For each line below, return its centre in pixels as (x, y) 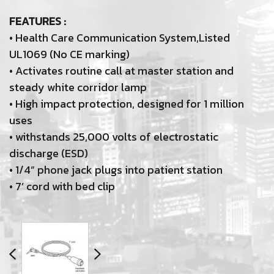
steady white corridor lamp (78, 87)
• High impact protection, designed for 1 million (127, 103)
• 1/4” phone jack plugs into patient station (116, 169)
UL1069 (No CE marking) (69, 54)
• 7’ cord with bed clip (62, 186)
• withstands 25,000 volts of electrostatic (114, 136)
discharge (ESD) (49, 153)
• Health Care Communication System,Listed (120, 37)
